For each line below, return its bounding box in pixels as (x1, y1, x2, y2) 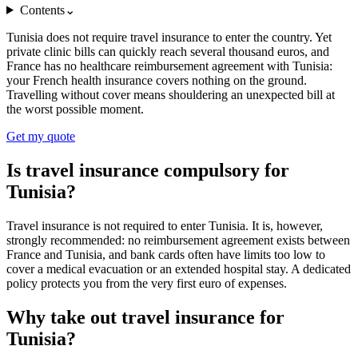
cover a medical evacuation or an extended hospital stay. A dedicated (6, 261, 351, 276)
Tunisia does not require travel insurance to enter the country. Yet (6, 30, 332, 44)
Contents (19, 2, 65, 17)
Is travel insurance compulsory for (6, 159, 289, 181)
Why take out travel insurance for (6, 306, 284, 328)
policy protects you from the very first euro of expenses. (6, 276, 287, 290)
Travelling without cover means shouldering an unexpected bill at (6, 87, 335, 101)
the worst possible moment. (6, 101, 144, 116)
